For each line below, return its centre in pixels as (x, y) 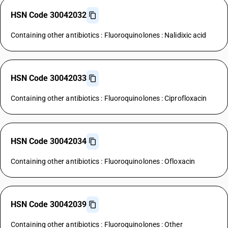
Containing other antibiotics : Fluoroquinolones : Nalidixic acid (109, 35)
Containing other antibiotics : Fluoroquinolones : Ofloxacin (103, 161)
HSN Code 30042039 (49, 204)
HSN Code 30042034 (49, 141)
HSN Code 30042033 (49, 78)
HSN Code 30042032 (49, 15)
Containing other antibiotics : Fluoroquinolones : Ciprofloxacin (109, 98)
